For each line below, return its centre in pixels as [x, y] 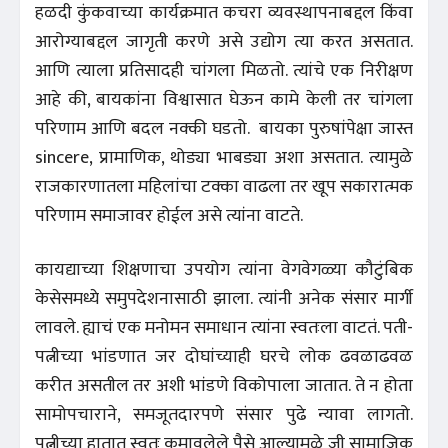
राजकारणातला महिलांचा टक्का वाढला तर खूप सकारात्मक [224, 186]
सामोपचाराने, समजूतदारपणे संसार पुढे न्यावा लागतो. [224, 414]
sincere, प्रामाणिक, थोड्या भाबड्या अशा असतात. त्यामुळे [224, 157]
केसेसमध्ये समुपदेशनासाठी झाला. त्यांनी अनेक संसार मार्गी [224, 298]
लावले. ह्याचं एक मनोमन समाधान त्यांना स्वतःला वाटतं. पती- [224, 327]
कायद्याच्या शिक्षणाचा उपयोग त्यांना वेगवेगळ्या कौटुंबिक [224, 269]
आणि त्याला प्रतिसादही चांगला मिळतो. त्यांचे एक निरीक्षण [224, 70]
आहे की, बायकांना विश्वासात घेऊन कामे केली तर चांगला [224, 99]
